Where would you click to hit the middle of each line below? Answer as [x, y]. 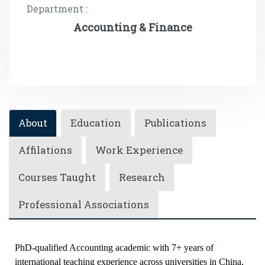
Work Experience [139, 150]
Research [142, 177]
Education [96, 122]
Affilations [45, 150]
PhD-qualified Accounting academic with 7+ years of [114, 247]
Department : [57, 8]
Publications [175, 122]
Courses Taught [57, 177]
